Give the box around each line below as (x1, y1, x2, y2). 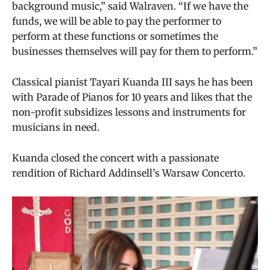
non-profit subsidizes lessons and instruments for (12, 105, 246, 118)
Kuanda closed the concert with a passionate (12, 151, 219, 164)
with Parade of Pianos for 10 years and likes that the (12, 90, 252, 103)
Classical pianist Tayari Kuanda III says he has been (12, 75, 253, 88)
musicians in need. (12, 121, 99, 133)
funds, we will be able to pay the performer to (12, 14, 221, 27)
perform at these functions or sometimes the (12, 30, 218, 42)
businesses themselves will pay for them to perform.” (12, 45, 257, 57)
